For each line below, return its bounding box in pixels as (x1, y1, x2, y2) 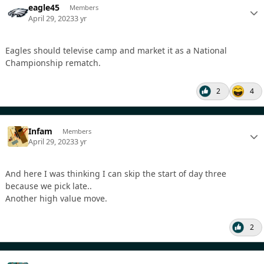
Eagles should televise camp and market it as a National (5, 44, 227, 56)
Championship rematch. (5, 57, 105, 68)
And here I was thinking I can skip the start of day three (5, 168, 226, 180)
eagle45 (28, 2, 60, 14)
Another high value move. (5, 193, 107, 204)
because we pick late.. (5, 180, 92, 192)
